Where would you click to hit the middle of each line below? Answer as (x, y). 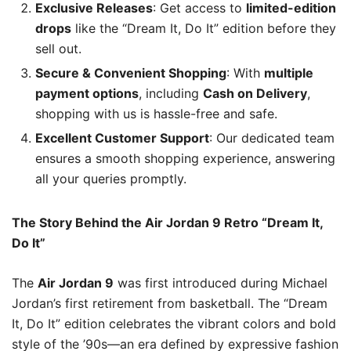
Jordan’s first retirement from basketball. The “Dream (170, 303)
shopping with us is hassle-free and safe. (156, 113)
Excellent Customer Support (122, 138)
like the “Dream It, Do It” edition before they (204, 28)
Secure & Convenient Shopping (131, 72)
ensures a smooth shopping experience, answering (185, 158)
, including (171, 93)
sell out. (58, 48)
